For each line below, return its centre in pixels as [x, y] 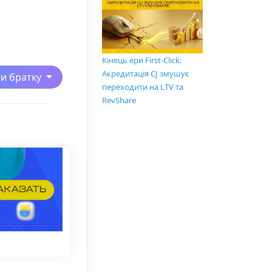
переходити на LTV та [143, 87]
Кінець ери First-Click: [142, 60]
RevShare [119, 100]
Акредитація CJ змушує [145, 74]
